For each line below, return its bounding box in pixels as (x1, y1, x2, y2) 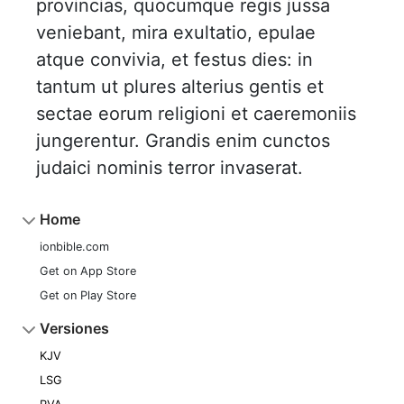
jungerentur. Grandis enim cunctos (36, 130, 330, 151)
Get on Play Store (40, 289, 136, 302)
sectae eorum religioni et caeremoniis (36, 103, 356, 124)
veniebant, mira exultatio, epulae (36, 22, 316, 43)
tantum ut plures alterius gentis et (36, 76, 324, 97)
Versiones (40, 319, 109, 337)
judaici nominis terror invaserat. (36, 157, 303, 179)
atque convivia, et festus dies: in (36, 49, 313, 70)
